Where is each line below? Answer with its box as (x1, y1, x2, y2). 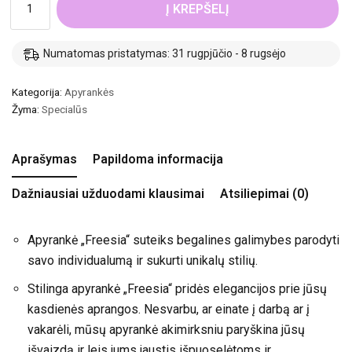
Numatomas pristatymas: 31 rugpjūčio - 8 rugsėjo (43, 46, 286, 60)
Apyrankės (64, 85, 114, 98)
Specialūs (42, 102, 87, 115)
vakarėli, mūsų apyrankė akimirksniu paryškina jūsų (27, 322, 305, 338)
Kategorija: (12, 85, 64, 98)
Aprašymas (12, 151, 77, 167)
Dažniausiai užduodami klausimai (12, 185, 204, 201)
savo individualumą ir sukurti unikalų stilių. (27, 253, 258, 269)
